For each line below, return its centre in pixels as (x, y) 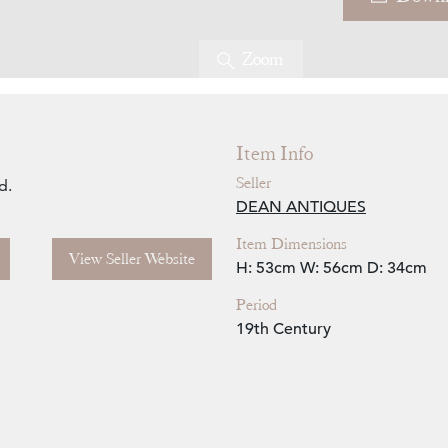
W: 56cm (331, 268)
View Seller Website (132, 259)
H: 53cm (266, 268)
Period (256, 305)
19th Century (283, 329)
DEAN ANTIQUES (301, 207)
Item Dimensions (291, 244)
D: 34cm (397, 268)
